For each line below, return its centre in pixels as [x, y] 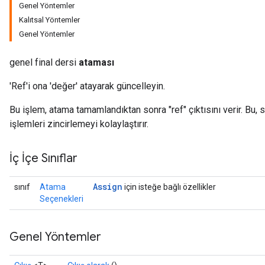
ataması [96, 62]
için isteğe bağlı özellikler [169, 187]
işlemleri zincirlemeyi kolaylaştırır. [79, 124]
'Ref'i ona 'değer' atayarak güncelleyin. [87, 86]
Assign [108, 187]
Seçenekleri [62, 199]
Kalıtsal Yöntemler [49, 20]
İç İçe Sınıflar [43, 158]
